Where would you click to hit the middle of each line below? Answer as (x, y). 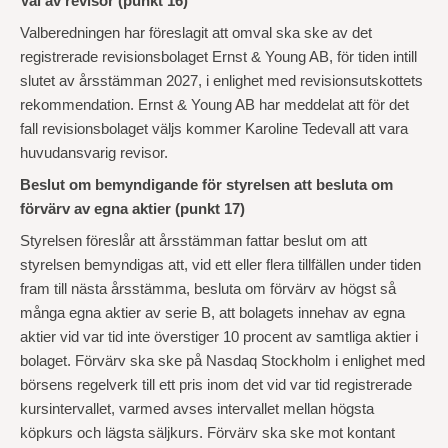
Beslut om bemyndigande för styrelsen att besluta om (206, 185)
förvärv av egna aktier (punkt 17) (132, 209)
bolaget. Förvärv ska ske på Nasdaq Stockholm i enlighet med (222, 361)
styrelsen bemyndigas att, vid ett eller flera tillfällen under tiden (220, 265)
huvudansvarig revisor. (94, 153)
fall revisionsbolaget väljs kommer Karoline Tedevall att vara (214, 129)
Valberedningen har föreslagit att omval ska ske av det (196, 33)
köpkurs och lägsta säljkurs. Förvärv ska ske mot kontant (207, 433)
